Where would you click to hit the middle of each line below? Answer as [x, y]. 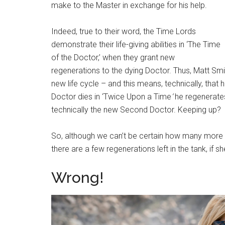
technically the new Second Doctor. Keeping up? [136, 109]
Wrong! [77, 177]
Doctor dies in [76, 96]
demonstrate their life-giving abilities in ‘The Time [136, 44]
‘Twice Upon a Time [137, 96]
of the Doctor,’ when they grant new [113, 57]
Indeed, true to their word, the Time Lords [124, 31]
